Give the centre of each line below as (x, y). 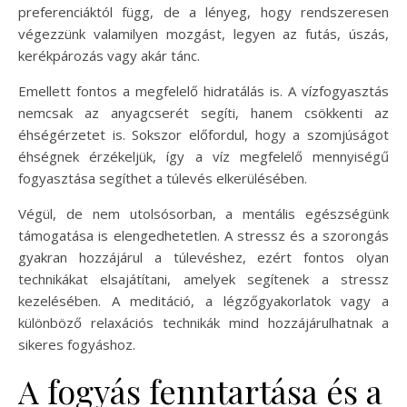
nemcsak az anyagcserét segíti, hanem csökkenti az (203, 113)
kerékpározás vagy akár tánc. (109, 56)
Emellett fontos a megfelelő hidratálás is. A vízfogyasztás (203, 91)
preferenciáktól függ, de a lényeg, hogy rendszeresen (203, 12)
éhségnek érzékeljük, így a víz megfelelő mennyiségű (203, 157)
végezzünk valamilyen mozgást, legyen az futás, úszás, (203, 34)
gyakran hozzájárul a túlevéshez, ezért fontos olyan (203, 258)
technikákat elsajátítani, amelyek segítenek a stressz (203, 279)
